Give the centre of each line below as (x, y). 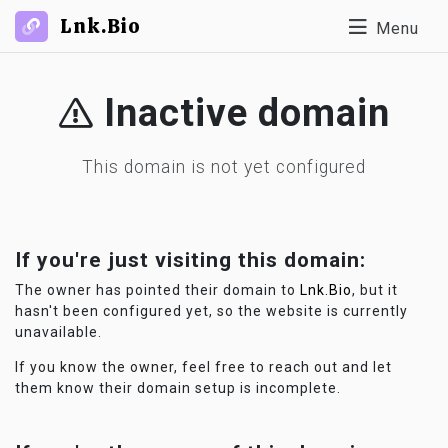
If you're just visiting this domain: (190, 260)
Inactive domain (241, 113)
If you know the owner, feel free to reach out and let (203, 367)
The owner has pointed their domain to (157, 290)
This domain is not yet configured (224, 167)
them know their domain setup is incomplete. (178, 388)
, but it (375, 290)
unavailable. (58, 332)
